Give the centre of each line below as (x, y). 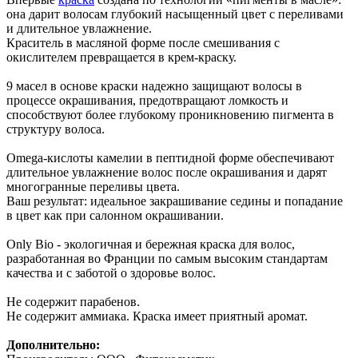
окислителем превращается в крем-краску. (121, 57)
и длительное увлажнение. (79, 28)
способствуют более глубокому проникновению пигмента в (170, 114)
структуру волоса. (56, 129)
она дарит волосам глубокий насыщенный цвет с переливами (175, 14)
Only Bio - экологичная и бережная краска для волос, (151, 244)
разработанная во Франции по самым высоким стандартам (167, 258)
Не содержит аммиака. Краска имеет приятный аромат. (157, 316)
